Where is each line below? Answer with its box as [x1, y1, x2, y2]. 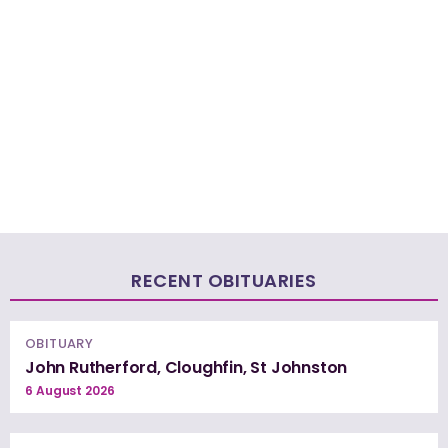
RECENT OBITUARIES [131, 267, 317, 293]
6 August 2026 [25, 381, 115, 399]
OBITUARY [25, 333, 94, 353]
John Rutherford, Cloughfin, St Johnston [25, 355, 348, 379]
